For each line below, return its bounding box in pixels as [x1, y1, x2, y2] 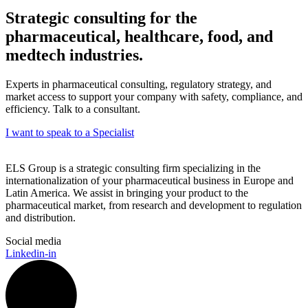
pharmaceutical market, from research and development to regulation [5, 199, 302, 211]
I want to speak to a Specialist [5, 126, 134, 138]
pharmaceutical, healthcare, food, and [5, 27, 273, 45]
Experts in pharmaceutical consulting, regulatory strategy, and [5, 78, 272, 90]
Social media [5, 234, 61, 247]
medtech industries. [5, 45, 143, 64]
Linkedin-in [5, 247, 56, 259]
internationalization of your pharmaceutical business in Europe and [5, 174, 294, 186]
